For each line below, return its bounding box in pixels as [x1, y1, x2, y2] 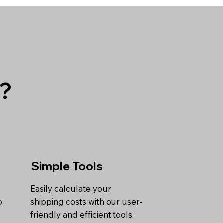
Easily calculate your [30, 183, 111, 194]
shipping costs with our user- [30, 196, 143, 207]
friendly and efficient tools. [30, 209, 134, 220]
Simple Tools [31, 159, 103, 174]
